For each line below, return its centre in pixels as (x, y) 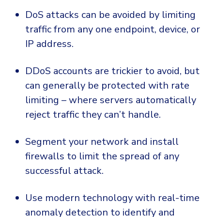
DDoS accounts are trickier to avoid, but (112, 71)
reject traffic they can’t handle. (93, 115)
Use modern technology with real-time (112, 198)
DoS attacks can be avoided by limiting (110, 15)
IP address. (49, 44)
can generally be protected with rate (107, 86)
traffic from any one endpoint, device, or (113, 30)
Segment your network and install (102, 142)
